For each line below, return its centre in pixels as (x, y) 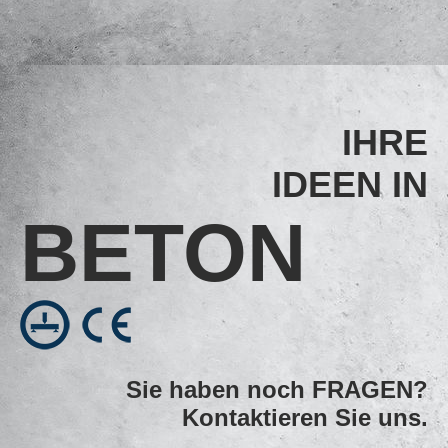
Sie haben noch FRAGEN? (277, 389)
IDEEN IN (350, 184)
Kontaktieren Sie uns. (305, 417)
